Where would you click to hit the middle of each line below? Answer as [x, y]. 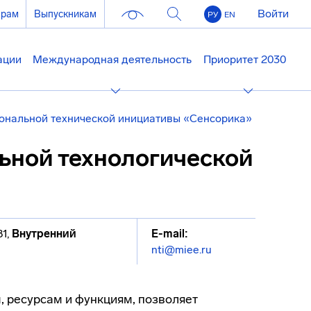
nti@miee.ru [181, 250]
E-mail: [169, 234]
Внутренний [44, 234]
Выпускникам [66, 14]
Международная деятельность [112, 59]
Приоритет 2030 [244, 59]
